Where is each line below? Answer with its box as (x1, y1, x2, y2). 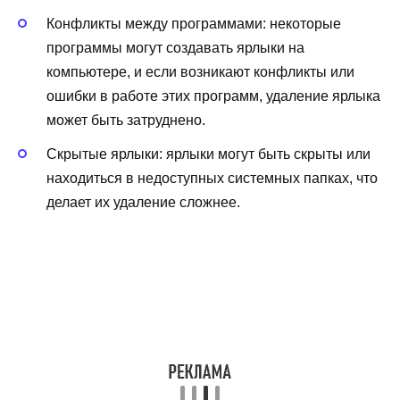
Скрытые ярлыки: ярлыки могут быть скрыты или (46, 146, 371, 162)
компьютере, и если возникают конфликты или (46, 64, 354, 80)
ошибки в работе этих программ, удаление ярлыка (46, 88, 380, 104)
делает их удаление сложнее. (46, 195, 240, 211)
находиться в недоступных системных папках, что (46, 171, 378, 187)
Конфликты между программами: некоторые (46, 16, 341, 32)
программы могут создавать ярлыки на (46, 40, 304, 56)
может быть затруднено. (46, 112, 205, 129)
